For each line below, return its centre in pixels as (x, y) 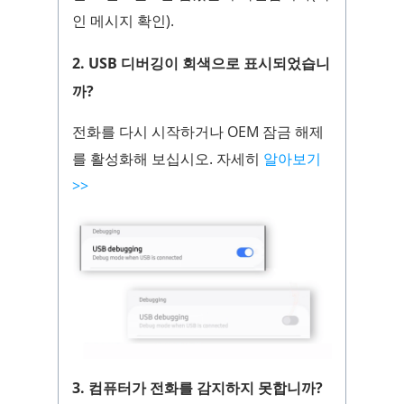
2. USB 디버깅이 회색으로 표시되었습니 (201, 63)
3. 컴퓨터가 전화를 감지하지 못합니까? (197, 387)
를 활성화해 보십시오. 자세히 (168, 158)
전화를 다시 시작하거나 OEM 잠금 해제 (198, 131)
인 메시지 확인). (123, 20)
